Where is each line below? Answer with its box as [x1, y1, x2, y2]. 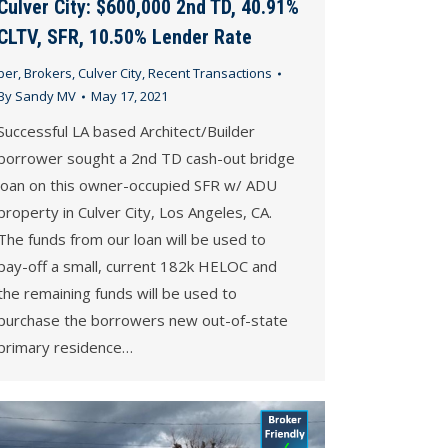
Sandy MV [15, 87, 76, 106]
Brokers [24, 64, 72, 83]
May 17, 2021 [91, 87, 168, 106]
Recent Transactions [148, 64, 272, 83]
